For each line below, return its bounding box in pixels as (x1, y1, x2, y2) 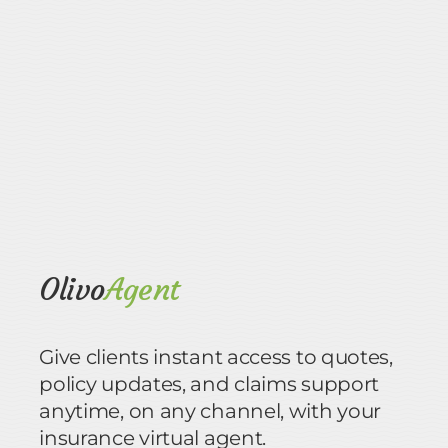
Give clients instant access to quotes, (39, 345, 393, 370)
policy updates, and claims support (39, 372, 380, 397)
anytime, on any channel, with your (39, 399, 382, 424)
